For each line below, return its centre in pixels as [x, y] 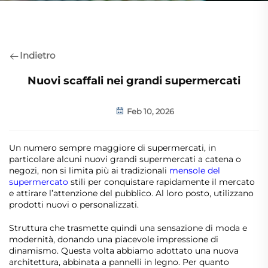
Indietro [37, 56]
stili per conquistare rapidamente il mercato [163, 182]
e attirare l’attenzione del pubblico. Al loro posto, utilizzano [131, 193]
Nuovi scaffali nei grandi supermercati [134, 81]
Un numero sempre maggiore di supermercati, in [112, 148]
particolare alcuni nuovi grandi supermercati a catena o [125, 159]
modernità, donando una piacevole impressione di [114, 239]
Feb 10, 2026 [150, 111]
